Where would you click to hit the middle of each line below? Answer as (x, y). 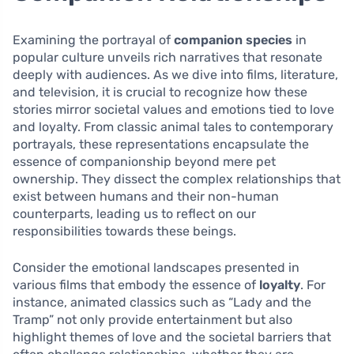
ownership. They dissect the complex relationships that (177, 179)
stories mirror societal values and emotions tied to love (173, 109)
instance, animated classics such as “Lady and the (162, 302)
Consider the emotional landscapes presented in (156, 267)
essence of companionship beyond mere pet (144, 161)
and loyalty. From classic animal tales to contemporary (173, 126)
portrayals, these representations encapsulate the (161, 144)
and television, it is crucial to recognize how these (160, 92)
